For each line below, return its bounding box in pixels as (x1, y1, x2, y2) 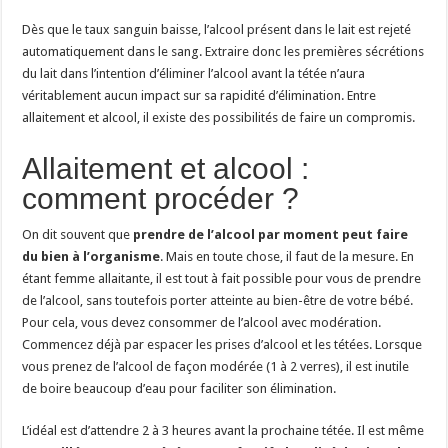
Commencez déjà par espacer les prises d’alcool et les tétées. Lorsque (22, 336, 423, 352)
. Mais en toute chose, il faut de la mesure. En (160, 248, 415, 264)
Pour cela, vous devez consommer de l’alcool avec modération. (22, 314, 382, 330)
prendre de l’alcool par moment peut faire (133, 226, 409, 242)
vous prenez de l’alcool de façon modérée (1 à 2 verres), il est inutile (22, 358, 410, 374)
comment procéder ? (22, 181, 300, 215)
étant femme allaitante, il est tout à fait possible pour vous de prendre (22, 270, 422, 286)
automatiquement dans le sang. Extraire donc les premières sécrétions (22, 43, 425, 59)
